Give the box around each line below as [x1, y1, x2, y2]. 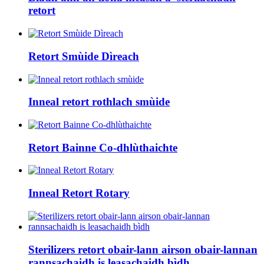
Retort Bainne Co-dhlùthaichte [28, 141, 177, 154]
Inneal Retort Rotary [28, 187, 130, 200]
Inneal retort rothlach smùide [28, 95, 170, 108]
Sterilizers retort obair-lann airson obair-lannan [28, 243, 258, 256]
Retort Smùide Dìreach [28, 49, 139, 62]
